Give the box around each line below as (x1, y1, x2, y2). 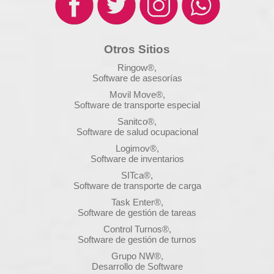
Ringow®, (117, 62, 157, 73)
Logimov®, (115, 143, 159, 154)
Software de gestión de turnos (78, 234, 196, 245)
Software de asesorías (92, 72, 182, 83)
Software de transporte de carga (73, 180, 201, 191)
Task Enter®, (111, 196, 163, 207)
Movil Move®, (109, 89, 165, 100)
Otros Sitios (104, 42, 170, 56)
